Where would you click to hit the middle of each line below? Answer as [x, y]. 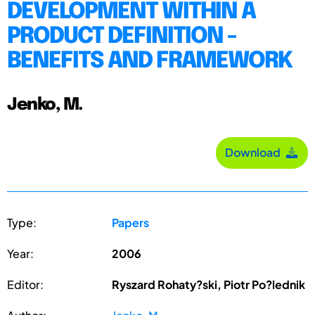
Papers [131, 222]
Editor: [25, 284]
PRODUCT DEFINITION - [122, 37]
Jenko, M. [45, 105]
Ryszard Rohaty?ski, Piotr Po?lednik [209, 284]
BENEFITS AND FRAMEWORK [149, 61]
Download [255, 153]
